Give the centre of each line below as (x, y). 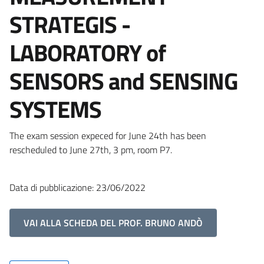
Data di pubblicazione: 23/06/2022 (77, 187)
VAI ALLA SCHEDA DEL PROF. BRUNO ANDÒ (113, 222)
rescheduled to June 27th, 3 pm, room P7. (91, 149)
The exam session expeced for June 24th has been (108, 135)
